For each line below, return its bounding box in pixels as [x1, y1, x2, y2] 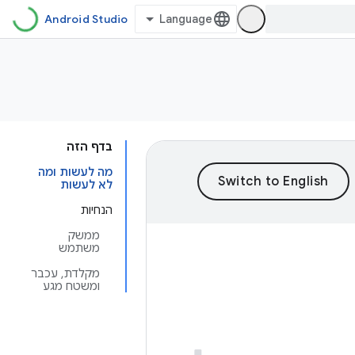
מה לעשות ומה [38, 165, 113, 179]
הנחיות [81, 203, 113, 217]
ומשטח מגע [43, 279, 100, 293]
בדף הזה [67, 139, 113, 154]
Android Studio [44, 12, 128, 26]
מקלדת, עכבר [31, 266, 100, 281]
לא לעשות [60, 177, 113, 192]
